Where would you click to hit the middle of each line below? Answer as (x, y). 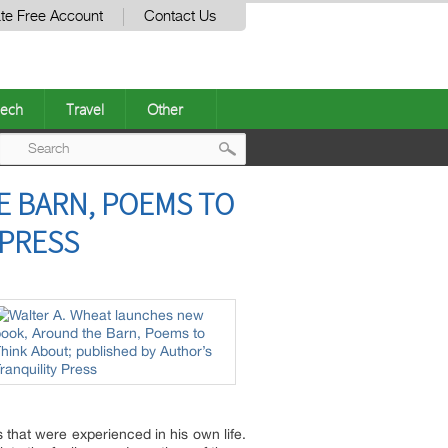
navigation (288, 229)
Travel (85, 109)
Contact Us (180, 16)
